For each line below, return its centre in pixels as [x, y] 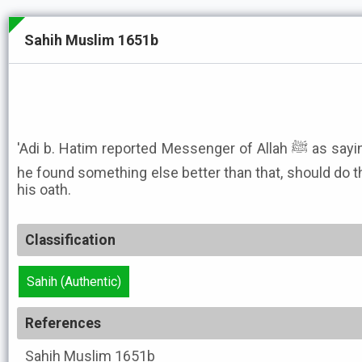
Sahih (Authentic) [74, 282]
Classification [70, 240]
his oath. [44, 189]
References [63, 323]
